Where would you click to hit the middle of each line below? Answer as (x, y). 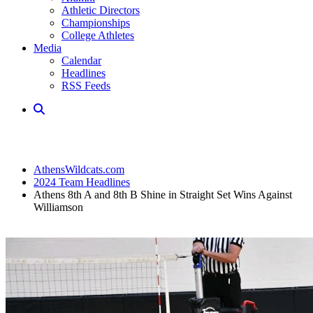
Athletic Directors (101, 10)
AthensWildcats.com (79, 169)
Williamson (58, 207)
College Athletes (98, 35)
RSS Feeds (86, 86)
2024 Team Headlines (82, 182)
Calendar (81, 60)
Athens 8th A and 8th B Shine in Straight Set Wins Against (163, 195)
